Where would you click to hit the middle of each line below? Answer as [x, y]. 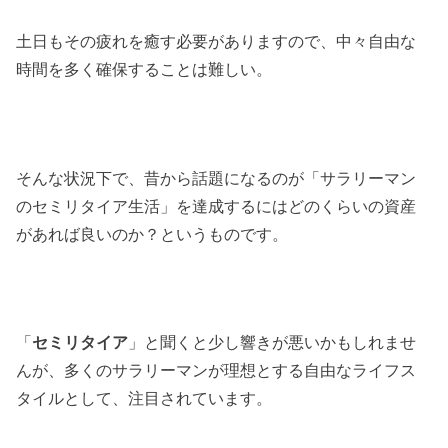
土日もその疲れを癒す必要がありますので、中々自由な [216, 40]
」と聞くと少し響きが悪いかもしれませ [272, 342]
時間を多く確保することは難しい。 [144, 68]
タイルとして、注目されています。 [144, 398]
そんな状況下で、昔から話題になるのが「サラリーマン [216, 177]
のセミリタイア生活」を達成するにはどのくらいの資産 [216, 205]
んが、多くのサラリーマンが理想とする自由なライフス [216, 370]
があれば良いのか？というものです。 [152, 233]
